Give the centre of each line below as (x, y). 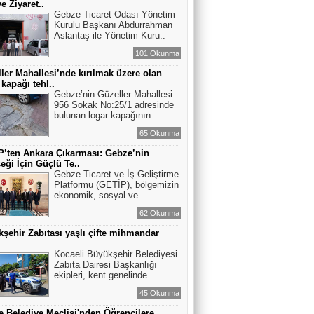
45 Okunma (159, 293)
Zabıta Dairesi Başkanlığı (105, 265)
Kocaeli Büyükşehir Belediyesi (116, 254)
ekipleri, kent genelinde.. (103, 275)
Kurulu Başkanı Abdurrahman (113, 25)
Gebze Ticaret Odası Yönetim (115, 14)
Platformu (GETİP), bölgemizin (116, 185)
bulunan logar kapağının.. (105, 115)
